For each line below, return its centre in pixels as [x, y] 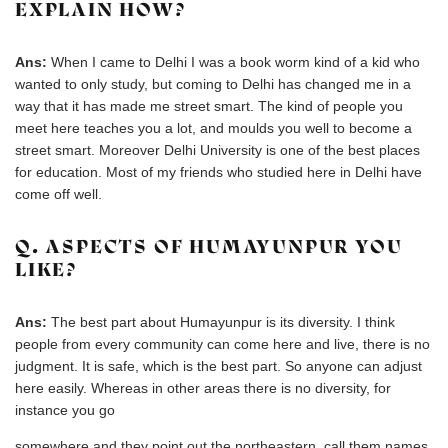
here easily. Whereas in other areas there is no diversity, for [203, 388]
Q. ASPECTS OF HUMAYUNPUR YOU [209, 246]
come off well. [58, 194]
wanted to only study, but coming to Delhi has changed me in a [213, 84]
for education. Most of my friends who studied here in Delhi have [218, 172]
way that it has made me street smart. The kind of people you [209, 106]
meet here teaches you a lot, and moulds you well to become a [213, 128]
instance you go [65, 410]
